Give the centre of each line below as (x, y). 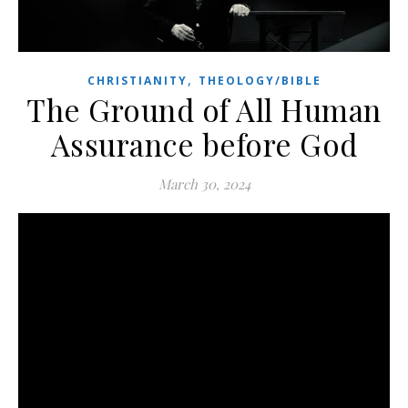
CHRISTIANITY (137, 81)
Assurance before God (204, 144)
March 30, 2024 (204, 184)
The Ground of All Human (204, 110)
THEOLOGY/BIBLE (260, 81)
